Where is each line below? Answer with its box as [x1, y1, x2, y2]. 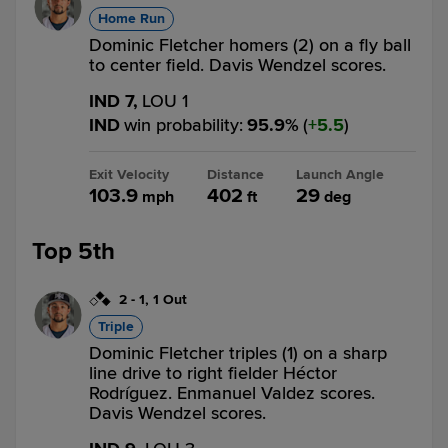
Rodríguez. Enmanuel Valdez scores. [89, 382, 375, 404]
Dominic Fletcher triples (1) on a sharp [89, 342, 387, 364]
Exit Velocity [89, 166, 169, 183]
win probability [124, 114, 239, 136]
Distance [206, 166, 264, 183]
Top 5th [32, 237, 115, 266]
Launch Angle [296, 166, 384, 183]
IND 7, [89, 90, 138, 112]
